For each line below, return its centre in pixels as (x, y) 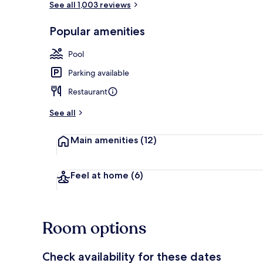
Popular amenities (97, 31)
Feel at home (101, 175)
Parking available (99, 73)
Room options (94, 228)
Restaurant (88, 91)
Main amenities (105, 140)
